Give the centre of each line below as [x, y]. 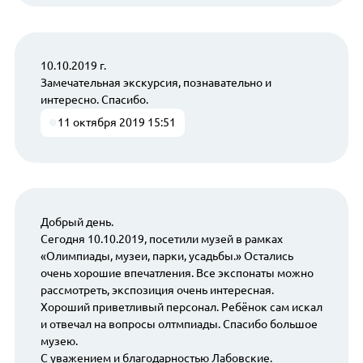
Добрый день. [77, 222]
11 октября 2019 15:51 [117, 123]
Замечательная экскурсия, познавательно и [156, 83]
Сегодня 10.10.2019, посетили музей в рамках [161, 239]
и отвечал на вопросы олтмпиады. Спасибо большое [179, 324]
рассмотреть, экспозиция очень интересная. [157, 290]
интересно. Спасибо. [94, 100]
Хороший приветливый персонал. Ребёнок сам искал [181, 307]
